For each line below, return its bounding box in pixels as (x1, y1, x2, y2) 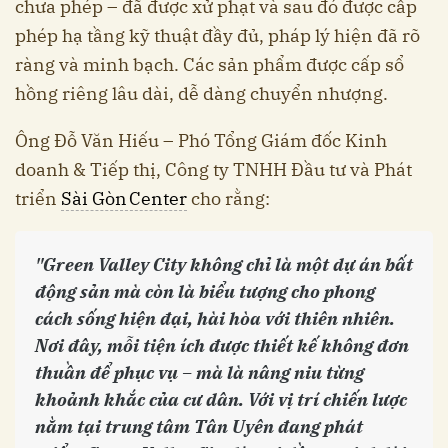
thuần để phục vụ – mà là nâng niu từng (35, 361, 364, 385)
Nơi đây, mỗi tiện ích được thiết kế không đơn (35, 334, 409, 358)
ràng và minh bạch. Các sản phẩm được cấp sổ (15, 53, 404, 77)
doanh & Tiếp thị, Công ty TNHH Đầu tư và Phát (15, 158, 412, 182)
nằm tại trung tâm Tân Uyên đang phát (35, 415, 363, 439)
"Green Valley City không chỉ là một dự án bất (35, 253, 413, 277)
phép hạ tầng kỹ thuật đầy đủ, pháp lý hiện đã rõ (15, 24, 420, 48)
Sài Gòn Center (61, 187, 187, 211)
